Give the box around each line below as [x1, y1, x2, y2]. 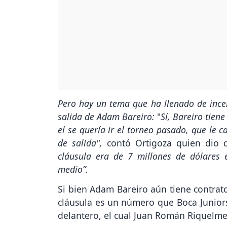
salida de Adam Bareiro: [58, 110, 155, 123]
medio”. [58, 163, 88, 175]
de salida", [58, 136, 107, 149]
